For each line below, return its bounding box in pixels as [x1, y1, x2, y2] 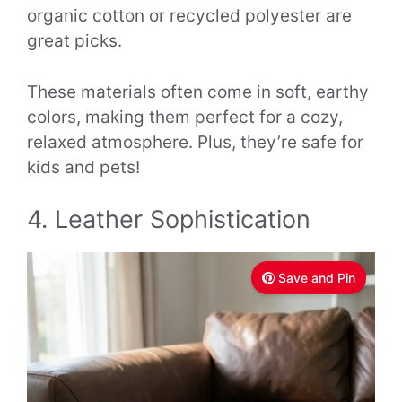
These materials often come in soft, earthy [27, 81, 369, 102]
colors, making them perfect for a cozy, [27, 106, 343, 127]
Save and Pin [278, 270, 355, 286]
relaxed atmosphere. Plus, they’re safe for [27, 131, 363, 153]
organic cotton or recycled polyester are [27, 5, 352, 27]
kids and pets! [27, 156, 140, 178]
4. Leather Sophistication [27, 205, 310, 235]
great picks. [27, 31, 122, 52]
